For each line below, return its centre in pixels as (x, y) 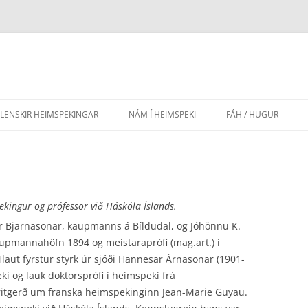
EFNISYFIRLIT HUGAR (270, 143)
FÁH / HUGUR (252, 114)
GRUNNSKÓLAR (163, 200)
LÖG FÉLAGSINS (261, 200)
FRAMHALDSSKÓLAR (172, 172)
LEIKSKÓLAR (157, 228)
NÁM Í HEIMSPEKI (162, 114)
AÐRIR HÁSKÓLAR (167, 143)
